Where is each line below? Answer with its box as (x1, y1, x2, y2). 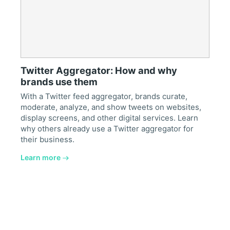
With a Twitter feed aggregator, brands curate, (21, 91, 187, 102)
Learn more (21, 153, 61, 162)
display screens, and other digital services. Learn (21, 113, 198, 123)
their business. (21, 135, 74, 145)
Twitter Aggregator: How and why (21, 64, 177, 76)
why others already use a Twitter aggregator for (21, 124, 194, 134)
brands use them (21, 75, 98, 87)
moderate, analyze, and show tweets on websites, (21, 102, 201, 112)
